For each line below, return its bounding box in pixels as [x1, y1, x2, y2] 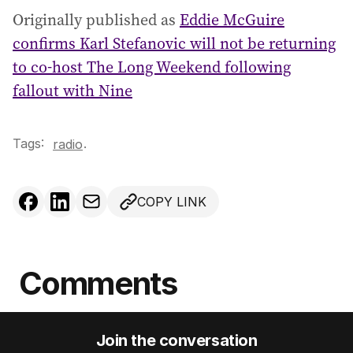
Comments [19, 264, 177, 303]
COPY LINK [137, 194, 206, 210]
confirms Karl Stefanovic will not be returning [13, 32, 336, 55]
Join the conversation [95, 331, 258, 351]
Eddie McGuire [180, 9, 284, 32]
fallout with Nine [13, 80, 132, 102]
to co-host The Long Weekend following [13, 56, 291, 79]
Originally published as [13, 9, 180, 32]
